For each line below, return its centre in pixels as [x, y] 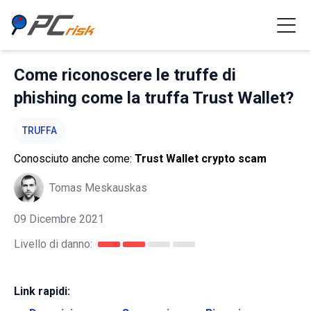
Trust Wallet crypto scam [201, 159]
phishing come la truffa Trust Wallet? [154, 98]
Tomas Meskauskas [98, 187]
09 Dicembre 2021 [59, 219]
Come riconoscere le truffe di [125, 75]
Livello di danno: [53, 244]
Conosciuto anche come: [74, 159]
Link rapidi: [42, 291]
